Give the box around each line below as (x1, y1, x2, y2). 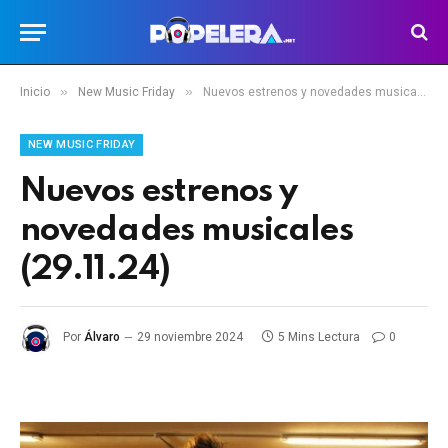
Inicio (20, 85, 50, 99)
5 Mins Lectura (278, 330, 360, 345)
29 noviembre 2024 (137, 330, 243, 345)
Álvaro (84, 330, 120, 345)
